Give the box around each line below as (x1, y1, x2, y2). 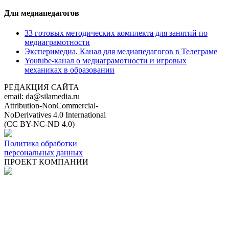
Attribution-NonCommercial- (4, 101, 98, 110)
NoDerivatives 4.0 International (4, 110, 106, 120)
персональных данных (4, 148, 83, 157)
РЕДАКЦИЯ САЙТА (4, 83, 79, 92)
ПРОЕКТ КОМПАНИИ (4, 157, 88, 167)
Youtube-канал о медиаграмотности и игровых (25, 56, 187, 65)
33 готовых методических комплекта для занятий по (25, 29, 208, 38)
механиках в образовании (25, 65, 114, 75)
